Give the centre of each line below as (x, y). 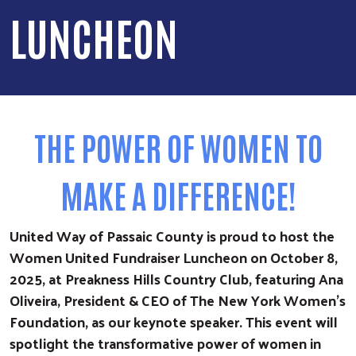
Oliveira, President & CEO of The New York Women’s (178, 300)
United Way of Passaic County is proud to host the (172, 235)
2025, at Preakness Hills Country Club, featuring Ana (176, 278)
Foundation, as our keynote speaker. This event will (174, 321)
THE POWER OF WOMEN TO (178, 147)
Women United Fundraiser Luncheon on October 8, (174, 257)
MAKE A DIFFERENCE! (178, 194)
